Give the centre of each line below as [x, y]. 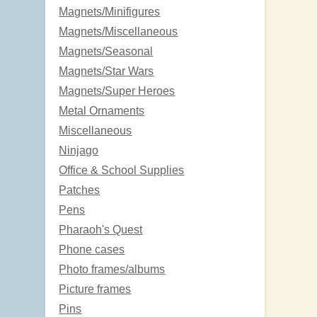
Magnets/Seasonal [106, 51]
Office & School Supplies [122, 170]
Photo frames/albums [112, 269]
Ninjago [79, 150]
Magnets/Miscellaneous [119, 31]
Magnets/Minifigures [110, 11]
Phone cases [92, 249]
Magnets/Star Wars [106, 71]
